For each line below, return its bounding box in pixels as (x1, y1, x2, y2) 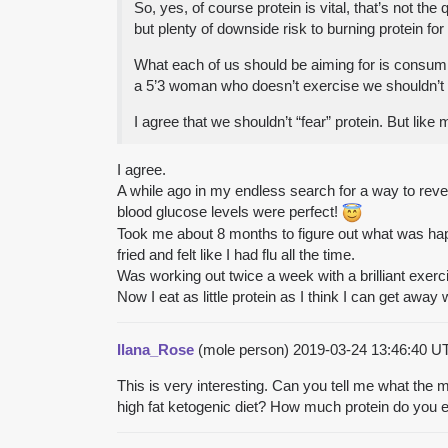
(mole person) (194, 340, 293, 358)
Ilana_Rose (117, 340, 194, 358)
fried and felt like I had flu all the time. (117, 245, 355, 263)
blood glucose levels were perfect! (117, 202, 342, 220)
